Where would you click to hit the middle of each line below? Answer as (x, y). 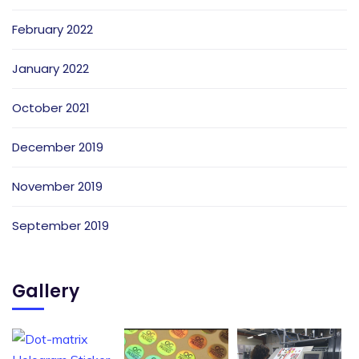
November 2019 (57, 186)
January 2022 (50, 68)
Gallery (46, 291)
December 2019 (58, 147)
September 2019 (61, 225)
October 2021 (51, 107)
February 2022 (52, 29)
